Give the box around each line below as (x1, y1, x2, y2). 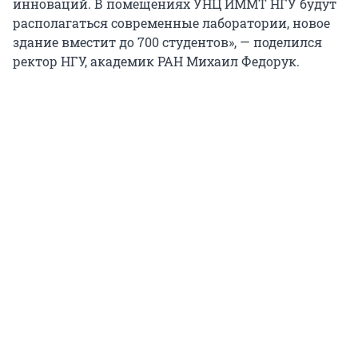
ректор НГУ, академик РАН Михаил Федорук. (13, 53, 300, 70)
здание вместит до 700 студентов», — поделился (13, 34, 322, 51)
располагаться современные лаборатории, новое (13, 14, 330, 32)
